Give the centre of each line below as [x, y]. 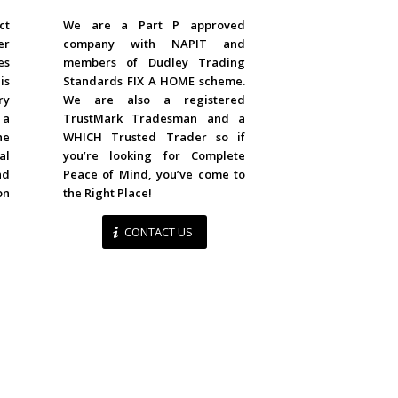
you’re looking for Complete [154, 156]
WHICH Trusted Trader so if [154, 137]
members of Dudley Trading [154, 63]
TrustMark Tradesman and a [154, 119]
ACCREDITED [154, 20]
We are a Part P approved [154, 25]
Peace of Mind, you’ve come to [154, 175]
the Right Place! [107, 193]
